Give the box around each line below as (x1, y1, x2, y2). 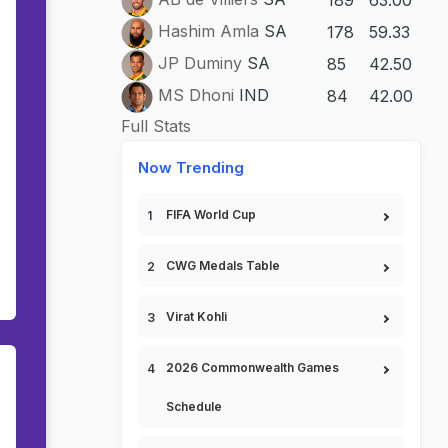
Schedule (166, 399, 222, 414)
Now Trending (138, 158, 244, 177)
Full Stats (121, 116, 191, 136)
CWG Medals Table (166, 258, 280, 273)
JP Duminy (158, 53, 242, 74)
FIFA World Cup (166, 207, 256, 222)
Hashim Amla (158, 21, 259, 42)
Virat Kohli (166, 309, 227, 324)
